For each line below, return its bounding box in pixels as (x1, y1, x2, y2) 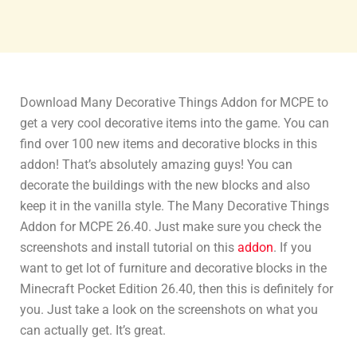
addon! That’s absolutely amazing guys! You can (20, 156, 292, 172)
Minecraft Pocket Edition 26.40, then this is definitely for (20, 280, 333, 296)
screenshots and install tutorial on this (20, 239, 237, 255)
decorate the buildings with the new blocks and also (20, 177, 310, 193)
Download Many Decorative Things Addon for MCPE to (20, 94, 328, 110)
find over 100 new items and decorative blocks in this (20, 135, 317, 151)
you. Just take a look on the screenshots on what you (20, 301, 318, 317)
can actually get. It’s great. (20, 322, 166, 338)
